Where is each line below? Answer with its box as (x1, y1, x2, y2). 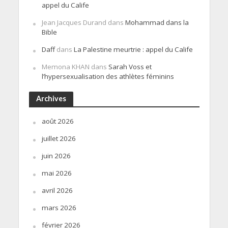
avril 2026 (41, 186, 73, 195)
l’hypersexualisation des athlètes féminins (41, 72, 174, 81)
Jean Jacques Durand (41, 18, 106, 27)
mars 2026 (41, 203, 76, 213)
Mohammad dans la (125, 18, 189, 27)
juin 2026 (41, 151, 71, 161)
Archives (36, 94, 66, 103)
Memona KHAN (41, 62, 90, 72)
